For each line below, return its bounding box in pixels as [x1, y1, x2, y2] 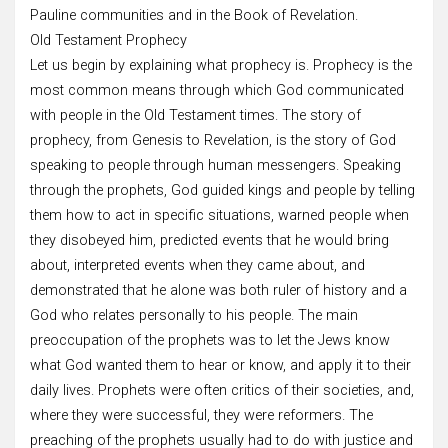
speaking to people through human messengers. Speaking [30, 156, 401, 174]
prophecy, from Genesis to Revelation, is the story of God [30, 131, 396, 149]
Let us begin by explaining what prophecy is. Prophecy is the [30, 56, 412, 74]
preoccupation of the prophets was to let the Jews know [30, 331, 390, 349]
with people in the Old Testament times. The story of [30, 106, 361, 124]
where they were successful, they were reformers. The [30, 406, 373, 424]
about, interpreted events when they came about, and [30, 256, 365, 274]
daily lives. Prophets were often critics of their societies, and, [30, 381, 414, 399]
